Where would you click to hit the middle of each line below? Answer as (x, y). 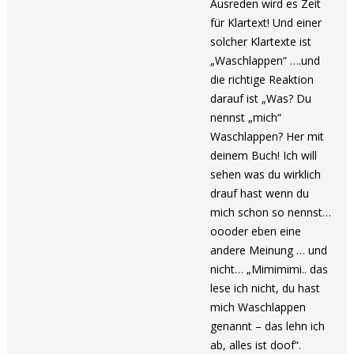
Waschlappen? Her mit (267, 136)
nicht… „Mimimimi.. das (269, 269)
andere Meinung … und (269, 250)
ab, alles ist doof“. (256, 345)
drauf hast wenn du (260, 193)
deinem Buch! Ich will (264, 155)
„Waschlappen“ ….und (265, 60)
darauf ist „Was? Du (261, 98)
